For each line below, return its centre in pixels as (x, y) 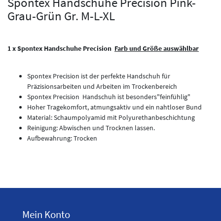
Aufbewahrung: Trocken (62, 138)
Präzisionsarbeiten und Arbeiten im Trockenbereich (102, 86)
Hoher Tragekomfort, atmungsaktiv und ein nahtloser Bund (114, 107)
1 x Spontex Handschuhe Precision (61, 48)
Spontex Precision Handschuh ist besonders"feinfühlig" (109, 96)
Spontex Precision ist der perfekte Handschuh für (99, 76)
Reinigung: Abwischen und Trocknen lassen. (91, 128)
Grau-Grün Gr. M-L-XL (61, 16)
